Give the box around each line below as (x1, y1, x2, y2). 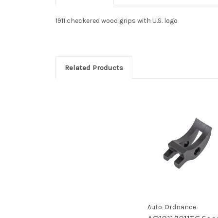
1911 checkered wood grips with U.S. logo (55, 16, 178, 25)
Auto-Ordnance (147, 202, 196, 211)
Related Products (64, 63, 123, 72)
